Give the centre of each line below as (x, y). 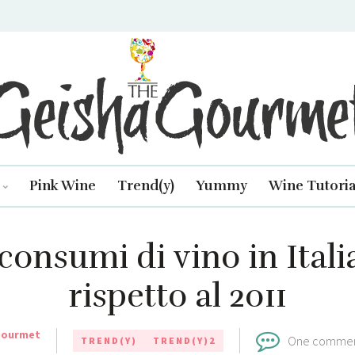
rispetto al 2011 (177, 296)
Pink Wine (62, 186)
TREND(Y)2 (184, 340)
